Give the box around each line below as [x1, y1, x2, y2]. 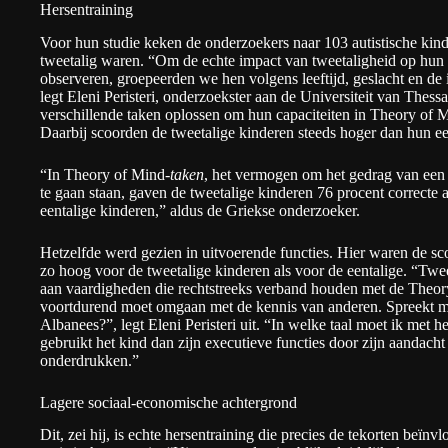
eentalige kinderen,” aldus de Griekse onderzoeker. [40, 201, 360, 219]
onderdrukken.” [40, 351, 139, 369]
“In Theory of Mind [40, 165, 165, 183]
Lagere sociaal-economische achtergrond [40, 393, 297, 411]
